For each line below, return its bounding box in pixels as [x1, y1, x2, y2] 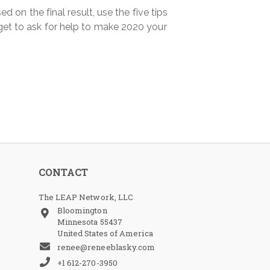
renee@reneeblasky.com [57, 242, 155, 253]
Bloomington [57, 205, 107, 216]
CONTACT [38, 166, 88, 178]
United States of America [57, 228, 153, 239]
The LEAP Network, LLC [38, 192, 134, 202]
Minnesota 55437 [57, 216, 122, 227]
